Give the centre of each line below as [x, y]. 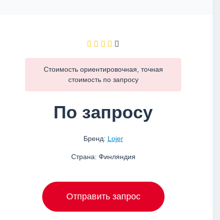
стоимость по [90, 80]
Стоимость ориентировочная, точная [103, 69]
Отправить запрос [103, 196]
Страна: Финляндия [103, 157]
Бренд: [95, 138]
